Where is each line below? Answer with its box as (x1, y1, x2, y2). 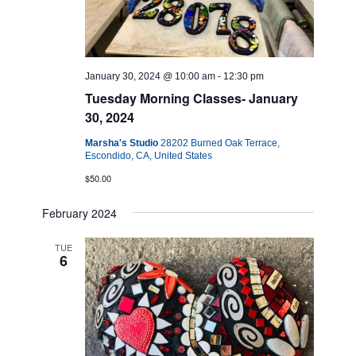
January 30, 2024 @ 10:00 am (85, 71, 216, 83)
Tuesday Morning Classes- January (85, 89, 299, 108)
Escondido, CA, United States (85, 150, 213, 162)
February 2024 (42, 205, 118, 222)
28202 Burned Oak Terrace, (161, 137, 281, 149)
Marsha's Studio (85, 137, 161, 149)
